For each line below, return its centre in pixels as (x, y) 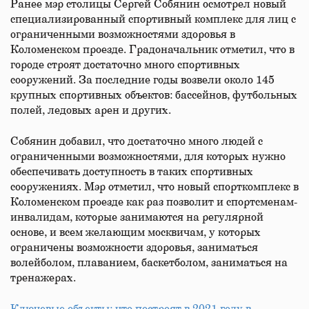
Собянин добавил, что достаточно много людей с (137, 141)
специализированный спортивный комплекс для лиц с (153, 19)
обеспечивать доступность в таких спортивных (132, 172)
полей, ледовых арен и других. (91, 110)
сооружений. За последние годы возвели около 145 (142, 80)
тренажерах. (43, 278)
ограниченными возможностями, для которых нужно (148, 157)
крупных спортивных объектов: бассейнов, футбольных (154, 95)
